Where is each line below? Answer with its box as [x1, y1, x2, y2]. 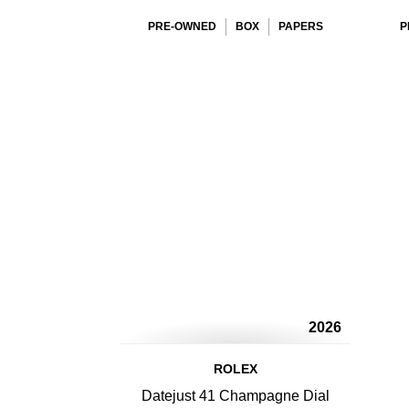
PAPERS [278, 20, 323, 33]
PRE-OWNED [148, 20, 216, 33]
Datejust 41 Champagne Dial [142, 388, 330, 404]
